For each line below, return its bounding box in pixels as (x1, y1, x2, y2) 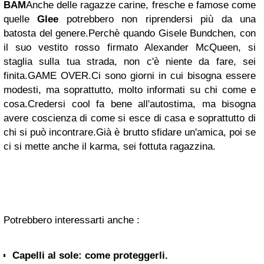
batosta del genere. (4, 28, 89, 39)
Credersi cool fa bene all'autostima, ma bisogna (28, 98, 256, 110)
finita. (4, 70, 28, 81)
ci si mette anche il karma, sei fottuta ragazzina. (4, 141, 216, 152)
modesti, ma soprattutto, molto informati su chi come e (4, 84, 256, 95)
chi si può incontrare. (4, 127, 97, 138)
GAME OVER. (28, 70, 91, 81)
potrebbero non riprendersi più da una (58, 14, 256, 25)
